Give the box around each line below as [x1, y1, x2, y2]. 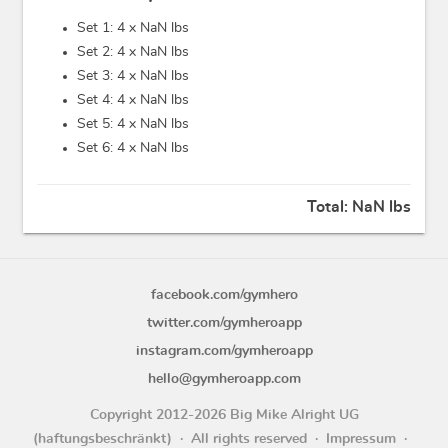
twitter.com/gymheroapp [146, 316, 302, 330]
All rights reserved [191, 432, 307, 446]
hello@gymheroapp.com [147, 372, 301, 386]
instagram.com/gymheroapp [135, 344, 313, 358]
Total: [307, 199, 352, 216]
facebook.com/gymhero [150, 288, 298, 302]
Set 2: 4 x [77, 45, 140, 60]
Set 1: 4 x [77, 21, 140, 36]
